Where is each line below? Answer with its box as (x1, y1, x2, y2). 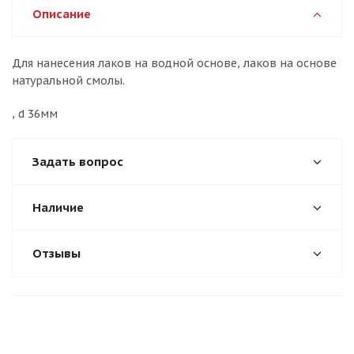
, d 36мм (12, 107, 58, 121)
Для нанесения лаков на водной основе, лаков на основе (12, 56, 337, 70)
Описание (32, 6, 91, 21)
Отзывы (32, 246, 81, 261)
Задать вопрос (32, 154, 123, 169)
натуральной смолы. (12, 73, 125, 88)
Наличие (32, 200, 84, 215)
